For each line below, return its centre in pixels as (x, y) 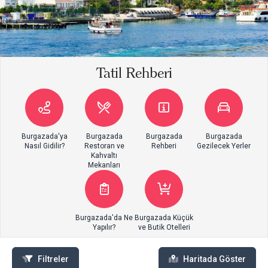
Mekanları (104, 165)
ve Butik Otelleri (164, 227)
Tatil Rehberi (134, 72)
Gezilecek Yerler (224, 146)
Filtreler (53, 259)
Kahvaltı (104, 155)
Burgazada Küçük (164, 217)
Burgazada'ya (44, 136)
